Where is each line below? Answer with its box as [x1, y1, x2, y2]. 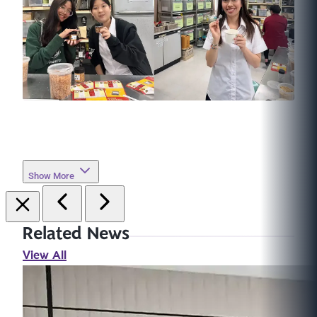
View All [23, 246, 67, 265]
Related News [23, 220, 129, 248]
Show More [28, 171, 74, 182]
